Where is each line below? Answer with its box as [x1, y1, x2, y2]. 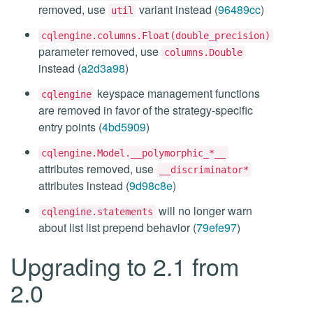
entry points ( [38, 119, 102, 135]
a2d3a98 [81, 60, 125, 76]
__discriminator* [159, 164, 249, 175]
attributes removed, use [38, 161, 156, 177]
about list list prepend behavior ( [38, 219, 196, 235]
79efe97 [196, 219, 237, 235]
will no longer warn [156, 203, 252, 219]
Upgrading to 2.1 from [10, 249, 239, 283]
